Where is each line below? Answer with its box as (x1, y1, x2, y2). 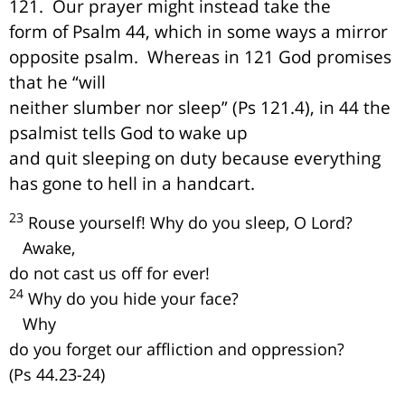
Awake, (9, 236, 75, 259)
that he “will (9, 71, 106, 94)
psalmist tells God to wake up (9, 121, 248, 145)
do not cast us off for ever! (9, 261, 210, 284)
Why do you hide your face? (24, 287, 239, 309)
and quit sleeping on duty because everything (9, 146, 381, 170)
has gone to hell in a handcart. (9, 172, 255, 195)
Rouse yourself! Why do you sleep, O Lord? (24, 211, 353, 233)
